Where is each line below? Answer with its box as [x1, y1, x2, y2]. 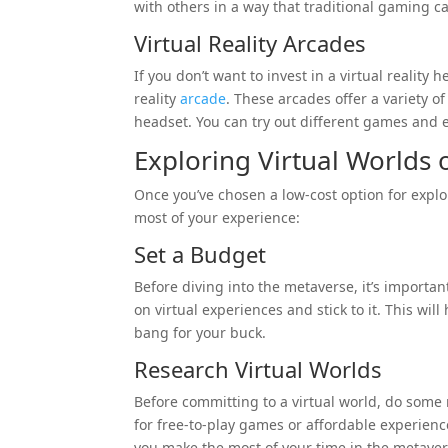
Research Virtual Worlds [134, 353, 383, 384]
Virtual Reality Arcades [134, 27, 367, 58]
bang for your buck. [134, 322, 267, 342]
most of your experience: [134, 207, 301, 227]
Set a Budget [134, 238, 267, 269]
